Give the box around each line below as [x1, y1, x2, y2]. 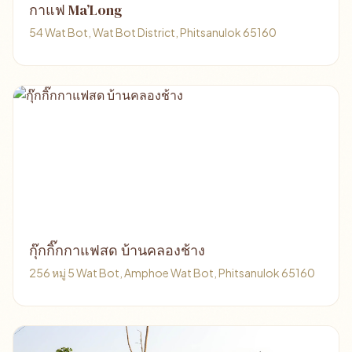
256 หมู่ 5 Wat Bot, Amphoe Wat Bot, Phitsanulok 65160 [29, 266, 315, 280]
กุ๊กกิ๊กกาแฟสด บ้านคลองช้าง [29, 240, 205, 260]
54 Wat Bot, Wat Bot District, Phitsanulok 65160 [29, 25, 277, 39]
